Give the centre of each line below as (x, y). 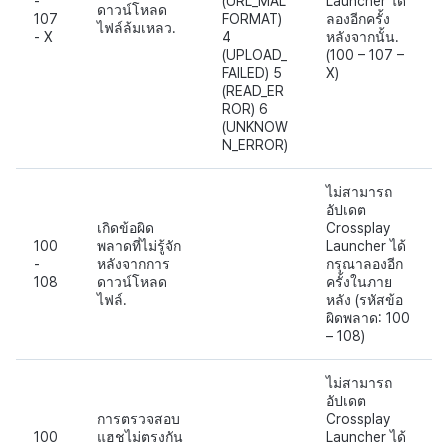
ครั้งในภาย (359, 281)
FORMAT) (252, 18)
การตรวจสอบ (138, 418)
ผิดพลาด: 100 (368, 317)
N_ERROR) (255, 144)
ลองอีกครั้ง (358, 18)
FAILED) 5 (252, 72)
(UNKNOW (255, 126)
